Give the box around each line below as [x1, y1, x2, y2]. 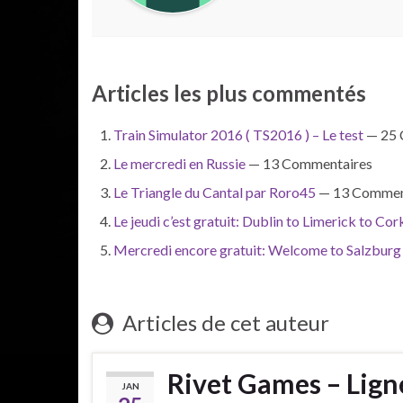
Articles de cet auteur [118, 309, 329, 336]
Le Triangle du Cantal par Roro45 [113, 184, 316, 201]
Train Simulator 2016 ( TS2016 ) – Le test [113, 126, 363, 143]
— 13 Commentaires [246, 155, 372, 172]
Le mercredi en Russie [113, 155, 246, 172]
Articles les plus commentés [92, 80, 366, 106]
